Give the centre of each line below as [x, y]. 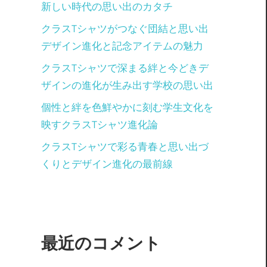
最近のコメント [101, 243]
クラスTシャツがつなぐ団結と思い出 [125, 29]
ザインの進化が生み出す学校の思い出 [127, 86]
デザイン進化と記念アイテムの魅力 [122, 46]
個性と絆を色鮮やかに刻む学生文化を [127, 108]
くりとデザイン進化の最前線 [107, 164]
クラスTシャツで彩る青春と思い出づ [125, 147]
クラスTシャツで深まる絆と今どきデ [125, 68]
